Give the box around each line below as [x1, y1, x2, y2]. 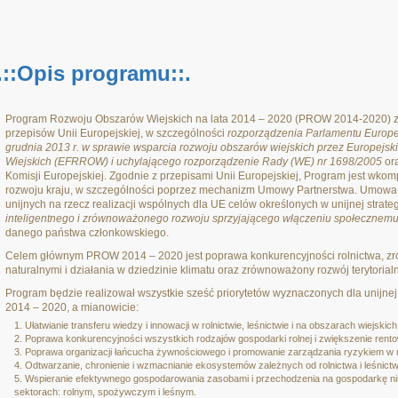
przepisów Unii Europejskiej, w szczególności [5, 127, 227, 139]
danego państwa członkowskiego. [5, 227, 169, 239]
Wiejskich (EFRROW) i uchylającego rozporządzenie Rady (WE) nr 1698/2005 [5, 155, 382, 168]
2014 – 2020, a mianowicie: [5, 301, 139, 314]
